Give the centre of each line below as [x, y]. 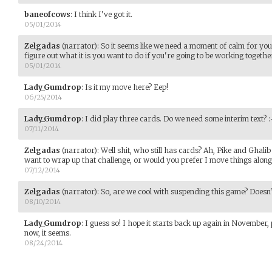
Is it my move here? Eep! [127, 87]
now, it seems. [48, 233]
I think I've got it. [103, 14]
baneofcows [47, 14]
